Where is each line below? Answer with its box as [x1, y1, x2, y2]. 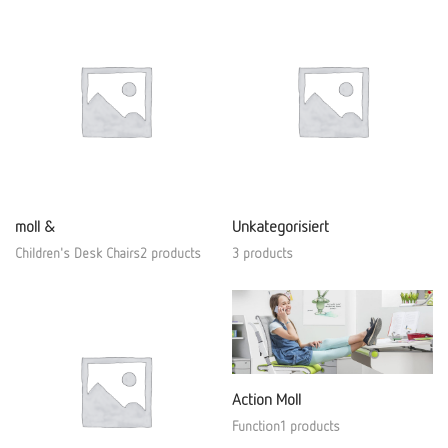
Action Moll [232, 388, 301, 409]
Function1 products [232, 416, 340, 434]
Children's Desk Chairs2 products [15, 244, 201, 261]
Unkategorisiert [232, 216, 329, 236]
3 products [232, 244, 293, 261]
